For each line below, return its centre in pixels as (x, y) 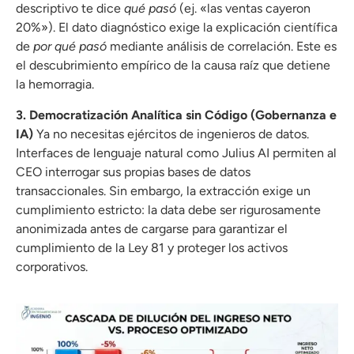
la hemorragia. (55, 85)
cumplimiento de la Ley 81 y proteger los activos (152, 247)
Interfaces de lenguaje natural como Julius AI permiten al (176, 153)
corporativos (51, 266)
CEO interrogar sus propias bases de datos (133, 171)
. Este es (314, 47)
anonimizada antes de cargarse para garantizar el (152, 228)
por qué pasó (70, 47)
